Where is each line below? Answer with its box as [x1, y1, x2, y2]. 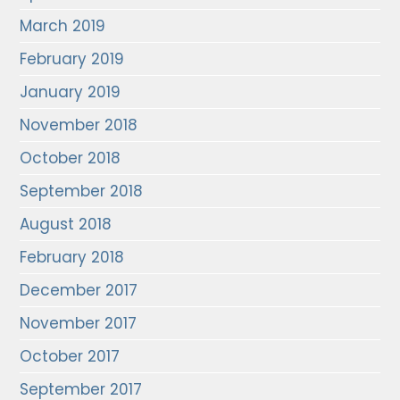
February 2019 [20, 48, 125, 70]
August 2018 [20, 213, 112, 235]
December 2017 [20, 279, 138, 301]
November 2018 [20, 114, 138, 136]
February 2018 [20, 246, 125, 268]
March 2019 [20, 15, 106, 37]
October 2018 [20, 147, 121, 169]
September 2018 [20, 180, 144, 202]
